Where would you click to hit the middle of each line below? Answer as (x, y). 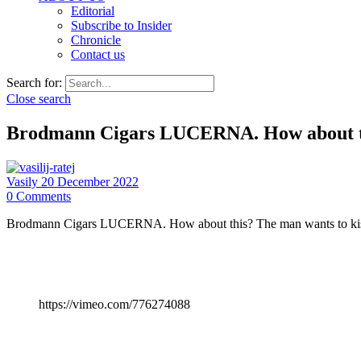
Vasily (24, 181)
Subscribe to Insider (121, 25)
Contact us (98, 54)
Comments (44, 196)
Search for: (34, 83)
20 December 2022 (90, 181)
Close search (39, 99)
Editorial (93, 11)
